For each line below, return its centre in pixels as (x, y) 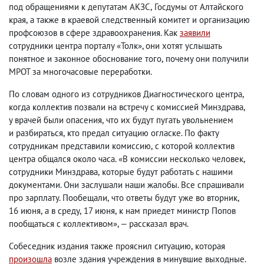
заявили (195, 33)
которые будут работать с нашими (167, 172)
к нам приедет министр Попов (177, 211)
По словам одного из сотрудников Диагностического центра (126, 94)
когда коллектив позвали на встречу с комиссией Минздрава (126, 107)
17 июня (99, 211)
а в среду (62, 211)
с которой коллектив (195, 146)
